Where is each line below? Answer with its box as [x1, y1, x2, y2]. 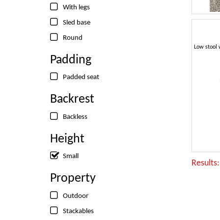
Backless [63, 113, 87, 121]
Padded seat [63, 74, 99, 81]
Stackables [63, 207, 94, 215]
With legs [63, 3, 90, 11]
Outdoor [63, 192, 88, 200]
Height [50, 132, 84, 146]
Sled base [63, 19, 90, 27]
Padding [50, 53, 91, 67]
